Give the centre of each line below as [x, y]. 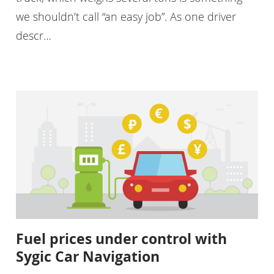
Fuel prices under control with [121, 239]
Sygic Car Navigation [87, 257]
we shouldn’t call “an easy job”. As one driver [126, 17]
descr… [33, 36]
